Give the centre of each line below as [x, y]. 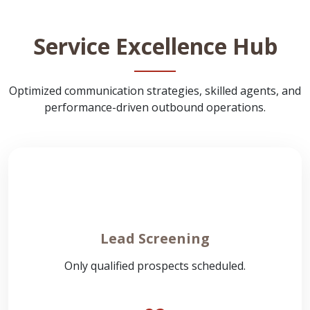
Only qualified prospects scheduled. [155, 266]
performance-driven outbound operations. [155, 107]
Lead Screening [155, 238]
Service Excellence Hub [155, 46]
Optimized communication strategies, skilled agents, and [155, 91]
